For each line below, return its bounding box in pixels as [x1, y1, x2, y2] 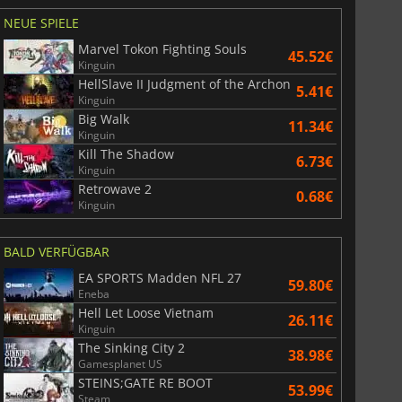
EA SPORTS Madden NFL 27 [77, 268, 241, 286]
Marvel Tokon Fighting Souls [77, 39, 247, 57]
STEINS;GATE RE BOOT [77, 373, 213, 391]
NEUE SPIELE [3, 13, 79, 31]
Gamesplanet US [77, 355, 162, 371]
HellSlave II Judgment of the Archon [77, 74, 291, 92]
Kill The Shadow [77, 144, 174, 162]
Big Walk [77, 109, 129, 127]
